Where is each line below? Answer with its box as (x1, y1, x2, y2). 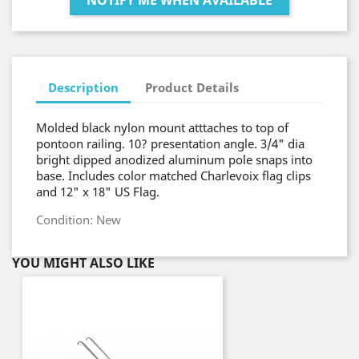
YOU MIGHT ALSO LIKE (12, 254, 155, 272)
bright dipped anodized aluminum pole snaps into (36, 151, 313, 167)
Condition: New (36, 212, 121, 228)
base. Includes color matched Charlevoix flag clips (36, 167, 311, 184)
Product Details (145, 79, 240, 95)
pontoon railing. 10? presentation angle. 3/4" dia (36, 135, 305, 151)
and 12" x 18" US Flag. (36, 184, 159, 200)
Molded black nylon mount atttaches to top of (36, 119, 288, 135)
